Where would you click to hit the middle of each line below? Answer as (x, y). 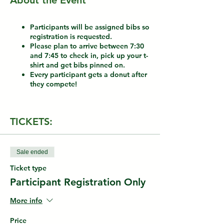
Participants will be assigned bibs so (90, 27)
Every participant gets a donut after (88, 74)
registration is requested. (71, 36)
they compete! (53, 84)
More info (26, 201)
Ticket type (28, 168)
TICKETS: (31, 121)
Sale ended (32, 152)
